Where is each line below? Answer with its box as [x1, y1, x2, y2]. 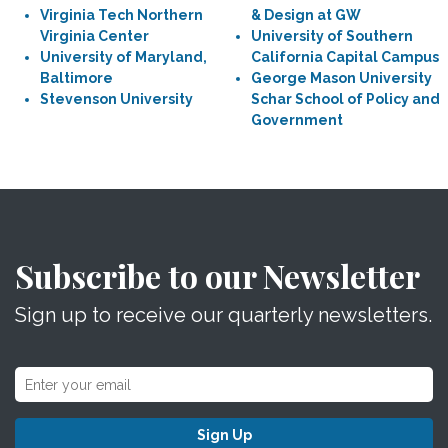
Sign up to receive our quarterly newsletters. [15, 303, 432, 327]
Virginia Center [40, 28, 149, 44]
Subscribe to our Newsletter [15, 254, 420, 297]
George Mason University [251, 70, 432, 86]
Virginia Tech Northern [40, 7, 203, 23]
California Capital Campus [251, 49, 439, 65]
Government [251, 112, 343, 128]
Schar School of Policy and [251, 91, 440, 107]
